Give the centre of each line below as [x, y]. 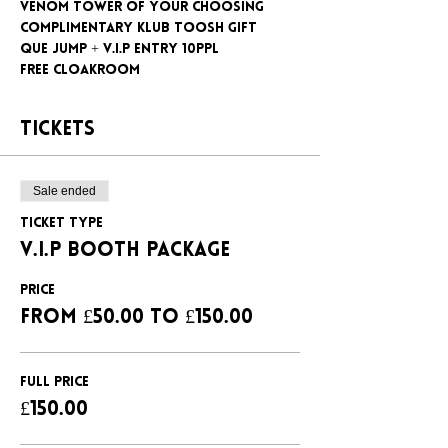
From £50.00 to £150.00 [136, 318]
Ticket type [61, 223]
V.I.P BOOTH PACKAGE [125, 251]
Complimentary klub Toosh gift [138, 28]
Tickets [57, 130]
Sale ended [64, 191]
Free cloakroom [80, 70]
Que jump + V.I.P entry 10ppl [119, 49]
